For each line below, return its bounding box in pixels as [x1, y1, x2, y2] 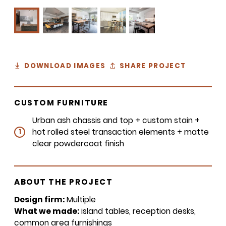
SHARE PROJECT [119, 61, 186, 71]
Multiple [65, 194, 96, 205]
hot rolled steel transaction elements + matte [32, 127, 209, 138]
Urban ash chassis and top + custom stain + [32, 115, 200, 126]
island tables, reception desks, [79, 206, 196, 217]
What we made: [14, 206, 79, 217]
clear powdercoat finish [32, 138, 124, 149]
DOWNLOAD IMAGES [24, 61, 106, 71]
